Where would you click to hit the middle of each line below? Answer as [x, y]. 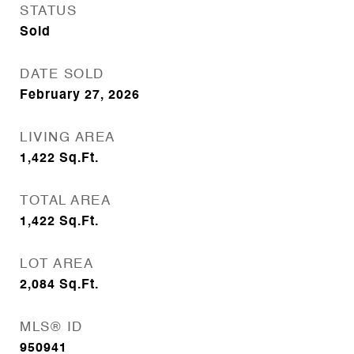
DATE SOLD [62, 75]
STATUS [48, 11]
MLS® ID [51, 328]
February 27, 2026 [80, 96]
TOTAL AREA [65, 201]
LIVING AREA [68, 138]
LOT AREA [56, 264]
